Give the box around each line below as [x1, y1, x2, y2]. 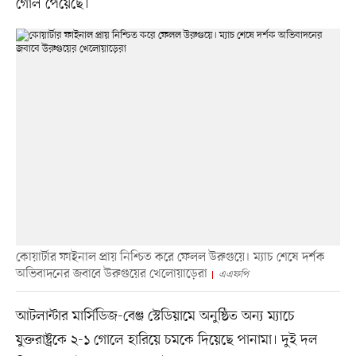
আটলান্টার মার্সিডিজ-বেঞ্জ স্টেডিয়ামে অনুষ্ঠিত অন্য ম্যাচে [15, 307, 295, 327]
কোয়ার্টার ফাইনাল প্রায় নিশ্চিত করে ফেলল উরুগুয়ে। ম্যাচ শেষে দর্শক [15, 249, 325, 267]
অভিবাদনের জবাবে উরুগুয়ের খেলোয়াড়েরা [15, 265, 207, 284]
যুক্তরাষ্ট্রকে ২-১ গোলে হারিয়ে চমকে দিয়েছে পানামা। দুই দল [15, 331, 318, 350]
